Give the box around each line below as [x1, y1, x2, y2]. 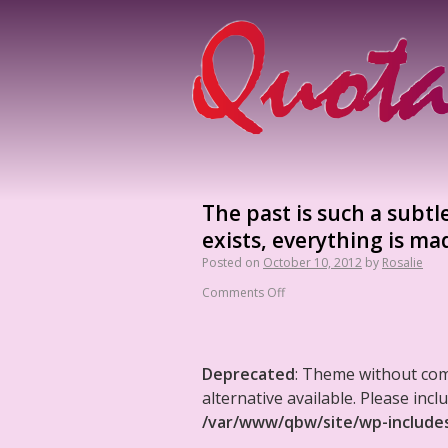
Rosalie [382, 254, 423, 271]
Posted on [202, 254, 260, 271]
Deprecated [202, 363, 295, 385]
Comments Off [202, 284, 285, 301]
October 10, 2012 [263, 254, 362, 271]
